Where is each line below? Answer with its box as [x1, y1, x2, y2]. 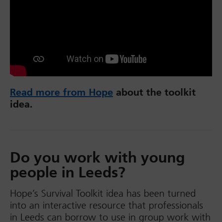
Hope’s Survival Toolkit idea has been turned [10, 187, 196, 199]
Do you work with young [10, 149, 185, 166]
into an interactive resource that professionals [10, 199, 203, 211]
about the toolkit [113, 86, 196, 98]
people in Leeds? [10, 164, 125, 181]
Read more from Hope [10, 86, 113, 98]
